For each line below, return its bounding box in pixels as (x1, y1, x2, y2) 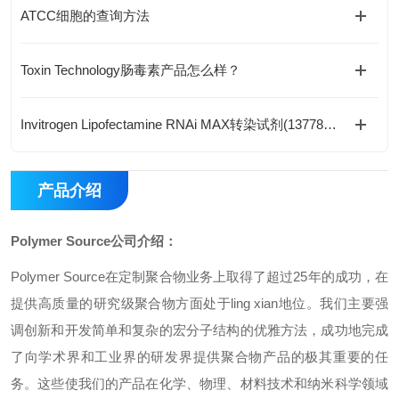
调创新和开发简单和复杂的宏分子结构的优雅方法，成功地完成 (11, 322, 388, 338)
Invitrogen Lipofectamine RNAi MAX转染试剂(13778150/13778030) (323, 117, 337, 132)
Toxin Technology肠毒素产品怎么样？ (20, 62, 240, 77)
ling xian (231, 296, 279, 311)
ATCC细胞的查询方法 (20, 8, 150, 23)
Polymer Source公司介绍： (11, 233, 177, 248)
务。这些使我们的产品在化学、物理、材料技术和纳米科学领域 (11, 376, 388, 391)
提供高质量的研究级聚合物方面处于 (11, 296, 232, 311)
